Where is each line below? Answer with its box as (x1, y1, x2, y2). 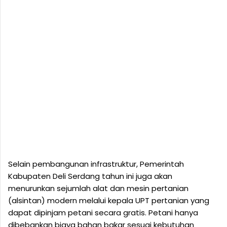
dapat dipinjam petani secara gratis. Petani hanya (8, 207, 198, 218)
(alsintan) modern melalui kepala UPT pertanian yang (8, 195, 209, 206)
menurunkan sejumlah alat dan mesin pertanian (8, 183, 188, 194)
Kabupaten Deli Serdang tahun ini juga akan (8, 171, 172, 182)
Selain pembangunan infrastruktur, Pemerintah (8, 159, 184, 170)
